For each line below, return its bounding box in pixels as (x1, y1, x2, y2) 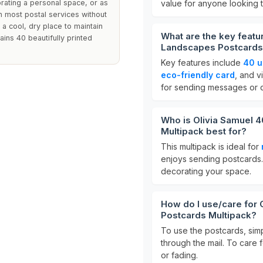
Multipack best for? (161, 126, 247, 137)
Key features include (161, 58, 243, 68)
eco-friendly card (161, 70, 235, 80)
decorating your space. (161, 166, 251, 176)
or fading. (161, 250, 198, 260)
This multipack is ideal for (161, 141, 261, 151)
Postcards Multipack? (161, 210, 257, 221)
